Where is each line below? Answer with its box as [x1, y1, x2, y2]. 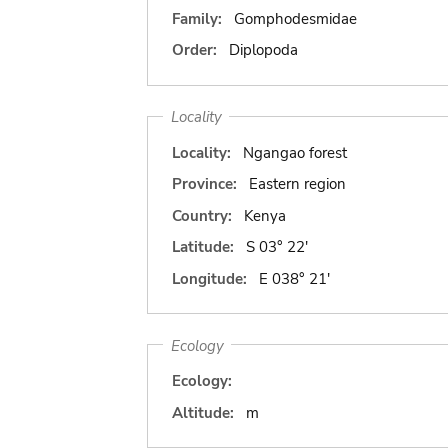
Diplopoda [228, 40, 298, 60]
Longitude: [172, 268, 247, 289]
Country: [172, 205, 232, 226]
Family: [172, 8, 222, 29]
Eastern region [248, 174, 346, 194]
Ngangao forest [242, 142, 347, 163]
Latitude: [172, 237, 234, 257]
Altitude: [172, 402, 234, 423]
